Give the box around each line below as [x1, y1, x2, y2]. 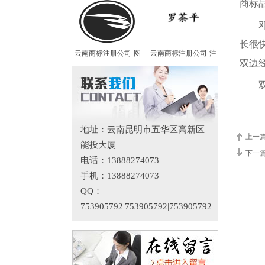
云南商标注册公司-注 [150, 49, 216, 57]
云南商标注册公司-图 [74, 49, 141, 57]
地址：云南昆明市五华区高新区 [80, 125, 205, 134]
